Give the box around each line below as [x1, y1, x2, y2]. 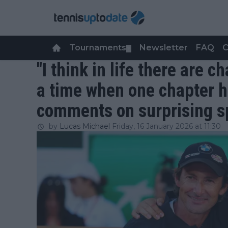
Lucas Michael [60, 122, 110, 131]
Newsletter [139, 43, 188, 52]
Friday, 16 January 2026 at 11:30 [112, 122, 221, 131]
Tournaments [69, 43, 126, 52]
